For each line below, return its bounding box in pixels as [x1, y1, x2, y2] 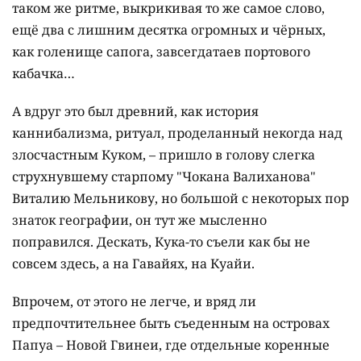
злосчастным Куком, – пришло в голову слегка [12, 145, 315, 164]
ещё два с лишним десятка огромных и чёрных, [12, 20, 326, 39]
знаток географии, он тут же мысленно [12, 210, 267, 229]
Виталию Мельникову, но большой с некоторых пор [12, 189, 349, 207]
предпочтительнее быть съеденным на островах [12, 313, 330, 332]
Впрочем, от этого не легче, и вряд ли [12, 292, 256, 310]
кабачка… [12, 64, 75, 82]
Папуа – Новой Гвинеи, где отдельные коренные [12, 335, 330, 354]
